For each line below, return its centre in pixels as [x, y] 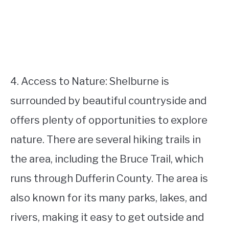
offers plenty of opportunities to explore [109, 120]
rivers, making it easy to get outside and [107, 217]
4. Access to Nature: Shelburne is [90, 81]
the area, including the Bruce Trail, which [107, 159]
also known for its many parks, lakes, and [109, 198]
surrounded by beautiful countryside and [108, 101]
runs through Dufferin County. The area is [109, 178]
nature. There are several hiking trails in [106, 140]
